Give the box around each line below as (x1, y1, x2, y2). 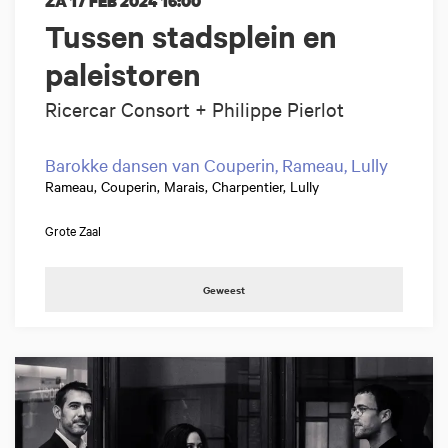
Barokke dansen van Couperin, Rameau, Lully (45, 152, 388, 176)
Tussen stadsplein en (45, 15, 337, 56)
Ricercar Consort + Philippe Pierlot (45, 95, 344, 121)
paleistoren (45, 53, 201, 94)
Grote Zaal (45, 220, 101, 239)
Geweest (203, 281, 245, 297)
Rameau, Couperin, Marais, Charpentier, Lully (45, 175, 319, 196)
